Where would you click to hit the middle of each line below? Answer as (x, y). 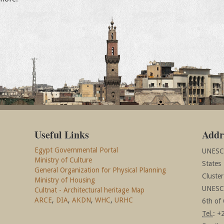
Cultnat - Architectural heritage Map (90, 190)
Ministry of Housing (65, 180)
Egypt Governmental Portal (76, 150)
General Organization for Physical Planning (100, 170)
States (212, 163)
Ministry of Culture (63, 160)
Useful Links (62, 135)
